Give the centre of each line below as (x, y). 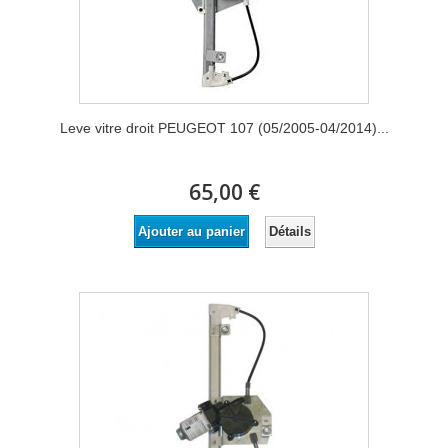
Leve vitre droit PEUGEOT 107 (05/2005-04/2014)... (224, 128)
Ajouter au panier (191, 231)
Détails (289, 231)
